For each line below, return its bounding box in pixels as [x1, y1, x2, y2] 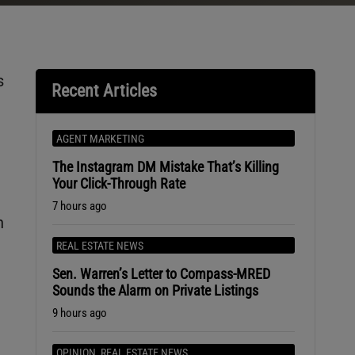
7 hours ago [52, 199, 107, 213]
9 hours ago [52, 306, 107, 320]
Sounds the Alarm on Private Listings [52, 282, 258, 299]
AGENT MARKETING [55, 132, 144, 145]
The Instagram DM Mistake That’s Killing [52, 158, 279, 175]
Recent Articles [51, 81, 157, 101]
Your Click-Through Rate [52, 175, 185, 192]
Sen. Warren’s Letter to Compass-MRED [52, 265, 270, 282]
